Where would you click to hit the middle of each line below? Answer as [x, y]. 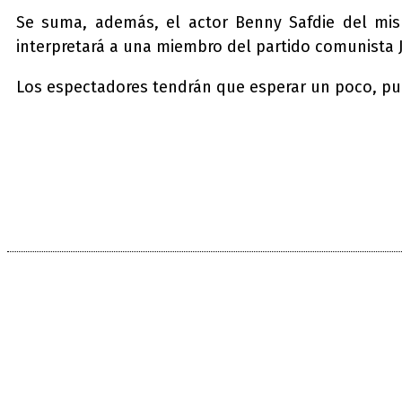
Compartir [100, 208]
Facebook [219, 208]
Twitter [315, 208]
